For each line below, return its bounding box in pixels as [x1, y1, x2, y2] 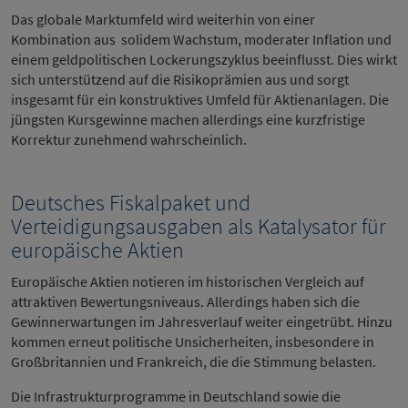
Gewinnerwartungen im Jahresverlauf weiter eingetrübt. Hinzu [11, 312, 393, 331]
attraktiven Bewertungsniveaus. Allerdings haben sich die [11, 292, 360, 311]
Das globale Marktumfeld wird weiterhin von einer [11, 10, 315, 28]
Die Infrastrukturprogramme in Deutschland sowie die [11, 387, 341, 405]
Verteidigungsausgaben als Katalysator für [11, 212, 386, 240]
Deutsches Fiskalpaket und [11, 189, 250, 217]
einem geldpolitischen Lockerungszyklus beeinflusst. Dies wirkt [11, 50, 397, 68]
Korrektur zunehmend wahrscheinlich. [11, 130, 250, 148]
